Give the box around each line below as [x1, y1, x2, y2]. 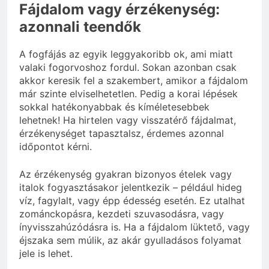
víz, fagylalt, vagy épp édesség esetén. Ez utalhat [19, 194, 245, 207]
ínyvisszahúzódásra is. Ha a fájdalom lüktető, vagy [19, 220, 250, 233]
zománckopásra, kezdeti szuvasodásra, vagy [19, 207, 224, 220]
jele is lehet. [19, 247, 73, 259]
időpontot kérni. [19, 140, 92, 153]
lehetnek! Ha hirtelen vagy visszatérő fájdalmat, [19, 113, 236, 126]
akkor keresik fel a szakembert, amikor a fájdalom [19, 74, 248, 86]
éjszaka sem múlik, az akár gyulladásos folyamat [19, 234, 241, 246]
